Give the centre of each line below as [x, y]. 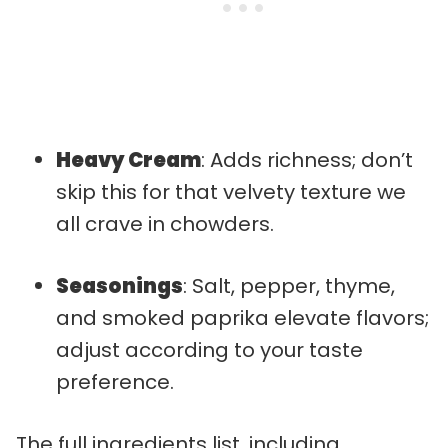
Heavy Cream [128, 159]
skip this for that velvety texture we [231, 191]
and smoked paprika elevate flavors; [242, 317]
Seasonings [119, 285]
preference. [115, 381]
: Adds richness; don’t [307, 159]
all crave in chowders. [165, 223]
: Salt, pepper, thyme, [289, 285]
